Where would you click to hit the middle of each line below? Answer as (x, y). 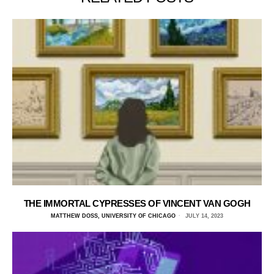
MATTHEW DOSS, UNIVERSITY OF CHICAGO (113, 216)
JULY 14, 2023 (203, 216)
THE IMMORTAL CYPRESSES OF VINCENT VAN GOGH (137, 204)
